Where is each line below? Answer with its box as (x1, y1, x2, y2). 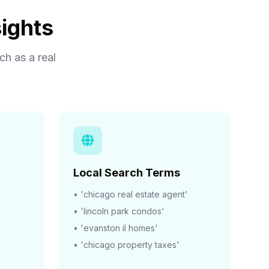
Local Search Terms (73, 166, 180, 179)
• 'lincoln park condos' (73, 206, 165, 216)
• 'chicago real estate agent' (73, 189, 188, 199)
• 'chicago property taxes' (73, 240, 180, 250)
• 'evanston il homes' (73, 223, 158, 233)
